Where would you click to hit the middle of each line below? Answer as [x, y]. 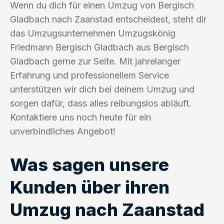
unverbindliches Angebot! [63, 131]
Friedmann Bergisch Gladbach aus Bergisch [99, 47]
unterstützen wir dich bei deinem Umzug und [102, 89]
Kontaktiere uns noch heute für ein [80, 117]
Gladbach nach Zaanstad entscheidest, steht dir [108, 19]
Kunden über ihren [90, 187]
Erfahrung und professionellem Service [89, 75]
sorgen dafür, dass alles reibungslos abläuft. [101, 103]
